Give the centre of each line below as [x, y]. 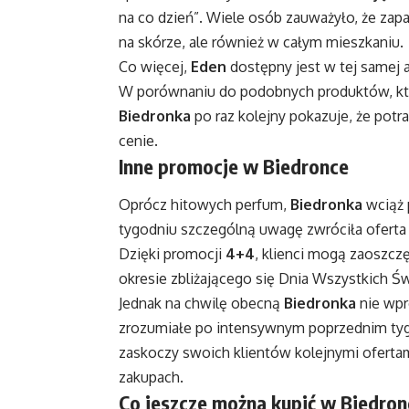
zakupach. [151, 377]
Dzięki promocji [172, 253]
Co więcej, [155, 67]
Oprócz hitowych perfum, [204, 204]
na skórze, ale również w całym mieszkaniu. [261, 42]
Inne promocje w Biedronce [234, 167]
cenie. [138, 141]
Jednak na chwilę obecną [201, 303]
